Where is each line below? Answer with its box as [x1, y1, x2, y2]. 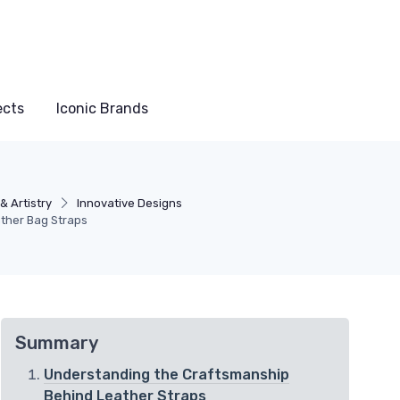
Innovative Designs [76, 196, 182, 211]
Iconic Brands [56, 100, 148, 118]
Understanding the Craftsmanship [44, 366, 289, 384]
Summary [15, 332, 98, 354]
